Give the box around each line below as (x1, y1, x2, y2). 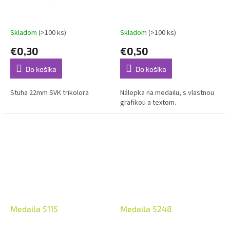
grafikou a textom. (120, 98, 176, 108)
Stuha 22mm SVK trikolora (10, 88, 89, 99)
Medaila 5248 (120, 203, 172, 214)
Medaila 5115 (10, 203, 58, 214)
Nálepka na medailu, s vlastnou (120, 88, 214, 99)
